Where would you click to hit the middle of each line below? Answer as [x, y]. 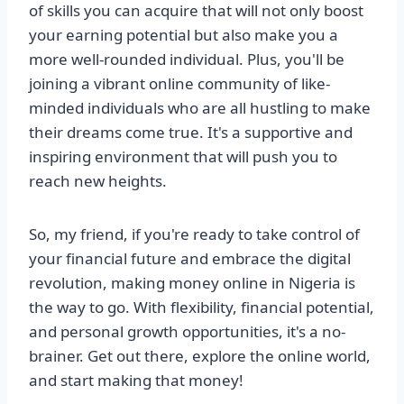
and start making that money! [136, 381]
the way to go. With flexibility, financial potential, [202, 308]
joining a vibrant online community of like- [179, 84]
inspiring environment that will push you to [183, 157]
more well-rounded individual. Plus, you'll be [187, 60]
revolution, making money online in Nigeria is [192, 283]
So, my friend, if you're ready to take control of [194, 234]
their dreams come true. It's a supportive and [191, 133]
